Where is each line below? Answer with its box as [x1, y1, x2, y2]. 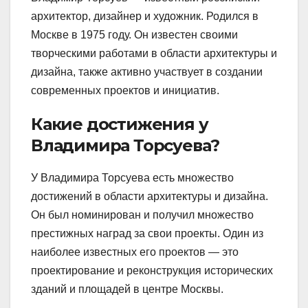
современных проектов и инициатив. [31, 85, 219, 97]
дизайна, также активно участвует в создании [31, 66, 263, 78]
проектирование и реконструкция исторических [31, 264, 273, 276]
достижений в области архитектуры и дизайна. [31, 190, 268, 202]
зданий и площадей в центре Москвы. [31, 283, 223, 295]
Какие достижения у [31, 114, 208, 135]
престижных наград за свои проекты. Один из [31, 227, 263, 239]
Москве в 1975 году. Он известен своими [31, 29, 238, 41]
